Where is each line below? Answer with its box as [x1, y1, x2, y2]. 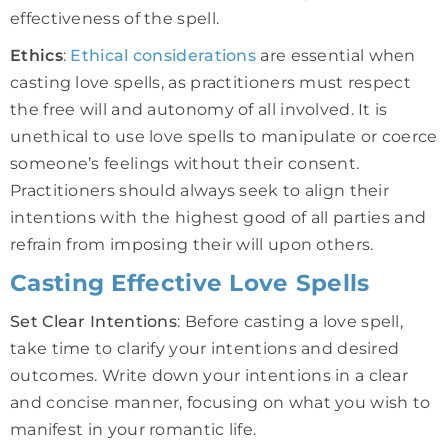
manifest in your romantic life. [10, 419, 257, 439]
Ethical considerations [70, 45, 257, 65]
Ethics [10, 45, 63, 65]
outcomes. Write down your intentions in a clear [10, 365, 409, 385]
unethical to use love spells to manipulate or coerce [10, 126, 438, 146]
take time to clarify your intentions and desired [10, 338, 400, 358]
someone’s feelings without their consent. [10, 153, 360, 173]
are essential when [256, 45, 416, 65]
